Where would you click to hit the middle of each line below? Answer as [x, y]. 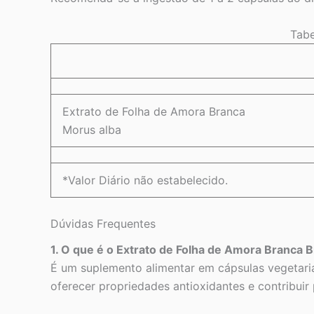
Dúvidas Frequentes [103, 223]
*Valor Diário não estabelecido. [145, 180]
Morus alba [92, 129]
